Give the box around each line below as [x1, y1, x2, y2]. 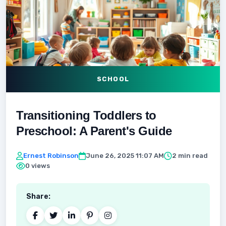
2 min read [172, 152, 208, 159]
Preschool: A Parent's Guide [16, 124, 172, 138]
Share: [26, 192, 50, 201]
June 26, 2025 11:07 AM [86, 152, 164, 159]
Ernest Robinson [23, 152, 79, 159]
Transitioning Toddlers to [16, 108, 156, 122]
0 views [25, 162, 50, 169]
